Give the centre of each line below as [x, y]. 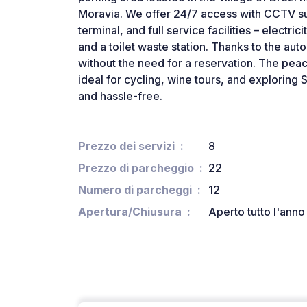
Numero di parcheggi [135, 190]
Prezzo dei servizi [126, 146]
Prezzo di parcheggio [136, 168]
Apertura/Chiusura [130, 212]
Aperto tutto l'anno [257, 212]
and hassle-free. [120, 96]
